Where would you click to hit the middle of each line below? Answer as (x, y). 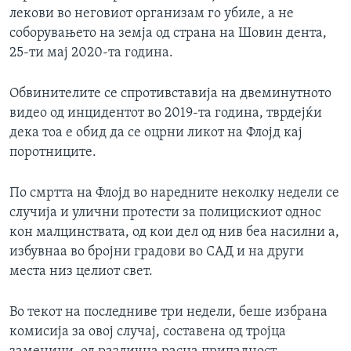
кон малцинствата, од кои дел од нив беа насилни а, (174, 233)
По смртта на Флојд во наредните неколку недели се (174, 194)
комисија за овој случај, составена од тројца (148, 332)
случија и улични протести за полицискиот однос (165, 213)
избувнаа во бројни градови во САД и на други (157, 252)
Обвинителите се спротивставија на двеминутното (170, 94)
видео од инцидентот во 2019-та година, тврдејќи (166, 114)
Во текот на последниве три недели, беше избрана (168, 313)
